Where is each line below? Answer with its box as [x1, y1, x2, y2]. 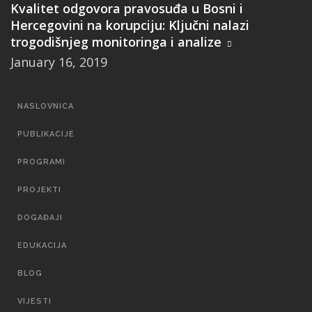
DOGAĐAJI [17, 212, 63, 222]
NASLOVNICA [17, 101, 74, 111]
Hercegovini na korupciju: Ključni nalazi [10, 17, 249, 33]
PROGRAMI [17, 157, 65, 166]
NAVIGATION [10, 122, 65, 132]
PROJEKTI [17, 185, 61, 194]
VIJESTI [17, 296, 52, 306]
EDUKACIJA [17, 240, 67, 250]
